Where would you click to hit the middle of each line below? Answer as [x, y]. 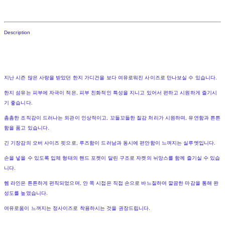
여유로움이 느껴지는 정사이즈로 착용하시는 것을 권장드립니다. [77, 208]
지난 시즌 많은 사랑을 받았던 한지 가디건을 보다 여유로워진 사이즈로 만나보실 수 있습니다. [111, 78]
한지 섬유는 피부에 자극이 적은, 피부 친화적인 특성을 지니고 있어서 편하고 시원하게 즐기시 [111, 93]
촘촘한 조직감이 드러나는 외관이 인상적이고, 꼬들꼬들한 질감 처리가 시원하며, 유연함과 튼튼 [113, 118]
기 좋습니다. [18, 103]
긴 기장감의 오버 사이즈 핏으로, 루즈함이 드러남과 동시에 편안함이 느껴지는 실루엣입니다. [110, 143]
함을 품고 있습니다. [27, 128]
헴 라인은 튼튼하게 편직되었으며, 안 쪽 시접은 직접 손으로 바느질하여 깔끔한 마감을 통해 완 [111, 183]
